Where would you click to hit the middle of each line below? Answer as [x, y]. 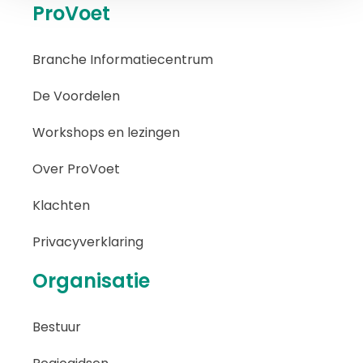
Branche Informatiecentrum [123, 60]
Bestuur [57, 327]
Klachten [61, 206]
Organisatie [91, 281]
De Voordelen [76, 96]
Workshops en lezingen [106, 133]
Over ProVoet [76, 169]
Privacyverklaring [88, 242]
